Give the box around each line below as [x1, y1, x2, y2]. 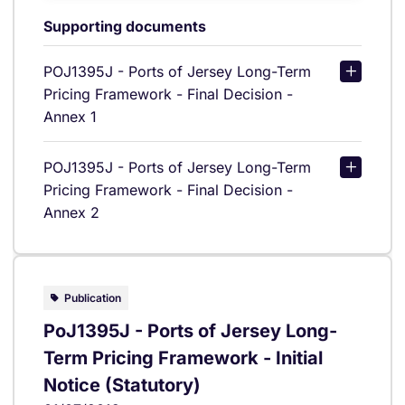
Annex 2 [43, 202, 99, 221]
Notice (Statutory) [43, 373, 201, 396]
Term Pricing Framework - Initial [43, 346, 323, 369]
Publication [64, 290, 121, 305]
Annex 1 [43, 107, 97, 126]
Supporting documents [43, 16, 206, 35]
